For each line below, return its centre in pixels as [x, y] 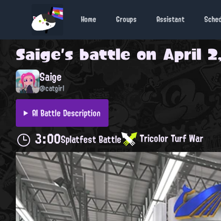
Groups [126, 19]
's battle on [112, 54]
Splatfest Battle [91, 139]
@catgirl [52, 88]
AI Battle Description [66, 113]
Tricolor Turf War [170, 138]
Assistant [170, 19]
